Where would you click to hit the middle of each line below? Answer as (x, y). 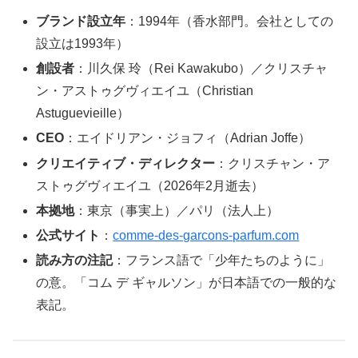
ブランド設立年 (81, 22)
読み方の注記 (75, 261)
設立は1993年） (83, 44)
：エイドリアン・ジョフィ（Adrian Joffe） (188, 138)
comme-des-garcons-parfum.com (206, 235)
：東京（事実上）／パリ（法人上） (177, 210)
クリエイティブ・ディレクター (126, 163)
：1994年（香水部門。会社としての (230, 22)
